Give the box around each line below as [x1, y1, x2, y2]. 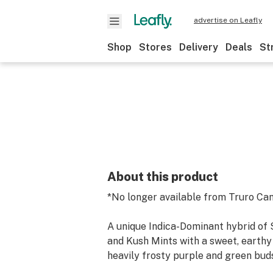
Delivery [179, 41, 218, 53]
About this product [107, 169, 218, 184]
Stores [139, 41, 172, 53]
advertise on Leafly [194, 16, 262, 24]
